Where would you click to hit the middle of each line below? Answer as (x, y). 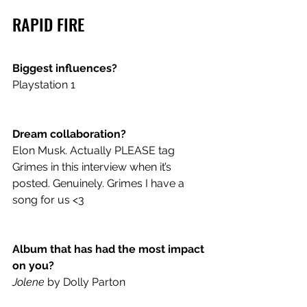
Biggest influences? (66, 68)
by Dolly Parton (85, 282)
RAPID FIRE (48, 24)
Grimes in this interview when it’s (93, 167)
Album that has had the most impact (110, 249)
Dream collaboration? (71, 134)
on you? (35, 265)
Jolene (28, 282)
